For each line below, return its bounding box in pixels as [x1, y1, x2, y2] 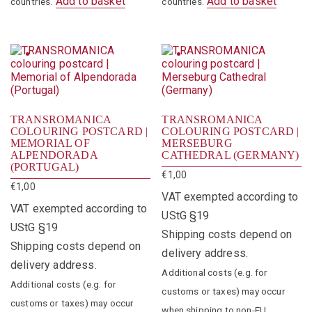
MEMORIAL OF [10, 136, 90, 149]
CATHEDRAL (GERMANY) [162, 148, 299, 161]
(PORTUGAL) [10, 160, 79, 173]
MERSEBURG [162, 136, 233, 149]
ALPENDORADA [10, 148, 97, 161]
